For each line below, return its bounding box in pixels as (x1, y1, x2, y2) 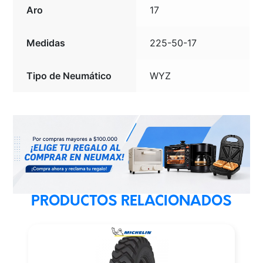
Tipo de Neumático (26, 70, 112, 82)
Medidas (26, 37, 66, 49)
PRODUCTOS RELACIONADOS (31, 195, 232, 210)
